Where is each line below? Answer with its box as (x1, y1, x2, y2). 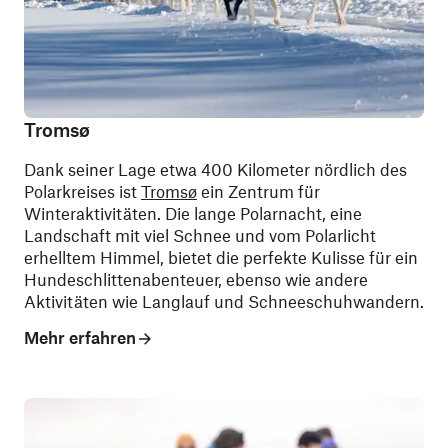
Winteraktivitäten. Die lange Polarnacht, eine (24, 202, 362, 223)
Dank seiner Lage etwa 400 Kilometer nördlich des (24, 158, 407, 179)
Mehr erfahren (24, 327, 136, 348)
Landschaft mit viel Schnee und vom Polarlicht (24, 224, 376, 245)
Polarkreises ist (24, 180, 141, 201)
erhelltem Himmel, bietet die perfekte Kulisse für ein (24, 246, 418, 267)
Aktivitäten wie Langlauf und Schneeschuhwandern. (24, 290, 424, 311)
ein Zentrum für (197, 180, 320, 201)
